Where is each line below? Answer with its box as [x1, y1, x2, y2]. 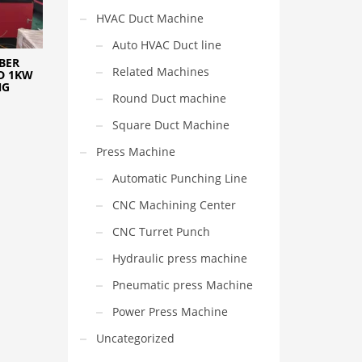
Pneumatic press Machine [112, 277, 253, 293]
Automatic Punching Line [112, 170, 247, 186]
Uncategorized [95, 330, 175, 346]
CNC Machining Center [112, 197, 236, 213]
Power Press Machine [112, 304, 228, 319]
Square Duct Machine [112, 117, 229, 133]
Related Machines [112, 64, 209, 79]
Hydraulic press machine [112, 250, 247, 266]
